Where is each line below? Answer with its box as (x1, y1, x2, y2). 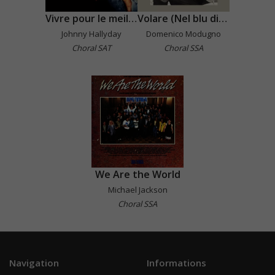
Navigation (9, 256, 59, 269)
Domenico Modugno (146, 28, 221, 39)
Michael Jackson (107, 184, 168, 195)
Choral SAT (72, 42, 111, 53)
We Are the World (95, 167, 180, 181)
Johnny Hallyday (61, 28, 122, 39)
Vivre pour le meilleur (128, 11, 137, 25)
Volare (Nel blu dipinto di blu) (219, 11, 227, 25)
